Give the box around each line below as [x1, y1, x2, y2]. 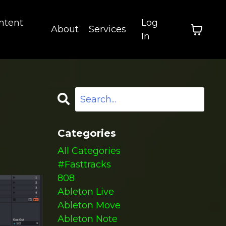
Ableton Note [57, 213, 118, 224]
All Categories [57, 145, 121, 156]
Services [88, 24, 126, 35]
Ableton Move [57, 200, 121, 211]
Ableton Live [57, 186, 114, 197]
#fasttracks [57, 159, 111, 170]
